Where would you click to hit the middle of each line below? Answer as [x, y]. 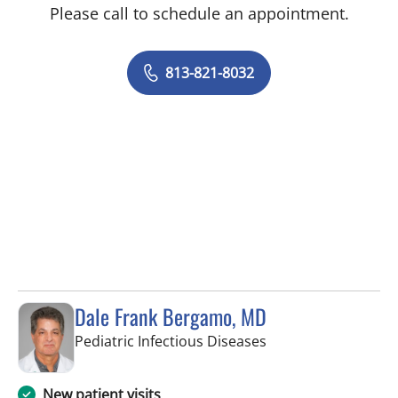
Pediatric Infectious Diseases [171, 342]
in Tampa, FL [307, 341]
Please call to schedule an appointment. [199, 14]
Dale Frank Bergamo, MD [171, 317]
